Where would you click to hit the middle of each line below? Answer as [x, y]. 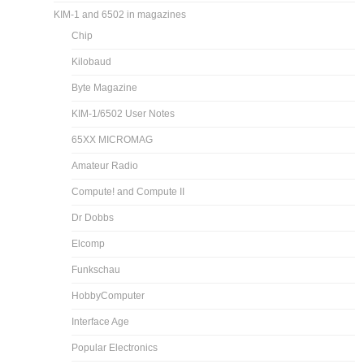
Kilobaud [92, 61]
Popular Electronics [115, 347]
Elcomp [89, 243]
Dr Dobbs [93, 217]
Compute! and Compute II [128, 191]
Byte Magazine [105, 87]
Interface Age [101, 321]
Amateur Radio [105, 165]
